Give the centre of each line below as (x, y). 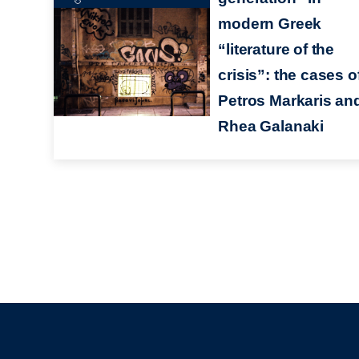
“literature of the (276, 49)
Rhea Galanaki (271, 126)
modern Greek (270, 23)
